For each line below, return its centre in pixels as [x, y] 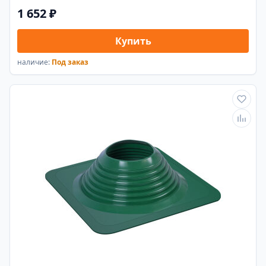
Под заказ [70, 62]
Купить [133, 41]
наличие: [34, 62]
